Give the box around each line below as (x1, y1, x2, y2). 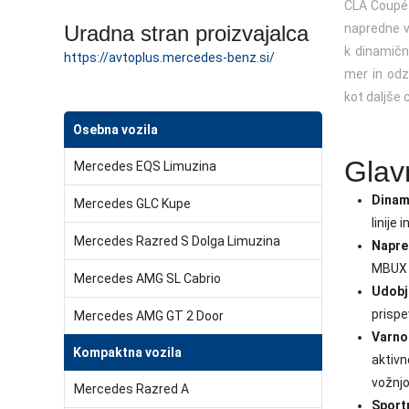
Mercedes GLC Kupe (74, 196, 191, 211)
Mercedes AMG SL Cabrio (74, 271, 221, 286)
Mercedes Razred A (74, 382, 189, 396)
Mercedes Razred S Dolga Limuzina (74, 234, 280, 248)
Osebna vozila (73, 122, 158, 137)
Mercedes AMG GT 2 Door (74, 309, 224, 323)
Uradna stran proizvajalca (64, 21, 309, 46)
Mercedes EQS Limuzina (74, 159, 216, 173)
